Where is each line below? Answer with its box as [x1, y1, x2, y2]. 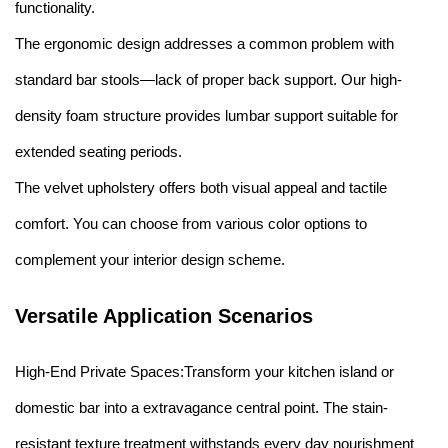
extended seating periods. [15, 143, 182, 161]
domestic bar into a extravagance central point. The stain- [15, 399, 388, 417]
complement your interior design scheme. [15, 251, 285, 269]
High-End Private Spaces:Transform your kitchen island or [15, 363, 394, 381]
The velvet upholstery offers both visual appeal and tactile [15, 179, 387, 197]
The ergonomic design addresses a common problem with [15, 35, 394, 53]
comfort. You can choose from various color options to [15, 215, 367, 233]
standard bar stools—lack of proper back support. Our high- [15, 71, 402, 89]
